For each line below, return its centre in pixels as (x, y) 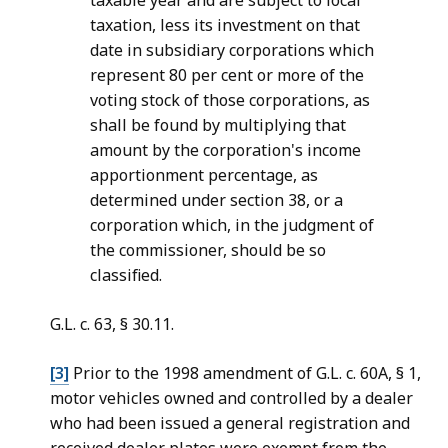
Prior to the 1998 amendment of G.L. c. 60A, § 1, (245, 373)
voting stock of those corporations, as (230, 100)
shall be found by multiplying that (218, 125)
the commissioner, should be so (208, 250)
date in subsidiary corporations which (232, 50)
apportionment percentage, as (204, 175)
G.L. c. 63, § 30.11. (112, 324)
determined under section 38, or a (216, 200)
